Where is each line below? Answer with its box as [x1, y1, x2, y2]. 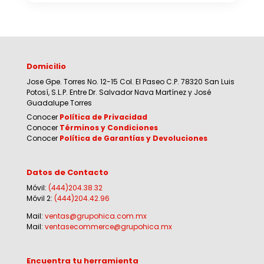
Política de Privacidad [59, 111, 147, 122]
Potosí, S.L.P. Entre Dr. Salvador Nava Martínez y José [26, 87, 211, 97]
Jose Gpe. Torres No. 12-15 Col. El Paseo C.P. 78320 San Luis [26, 76, 235, 87]
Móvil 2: [26, 193, 54, 203]
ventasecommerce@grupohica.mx [44, 221, 172, 232]
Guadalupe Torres [26, 97, 92, 108]
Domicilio [26, 60, 66, 72]
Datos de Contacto [26, 166, 108, 178]
